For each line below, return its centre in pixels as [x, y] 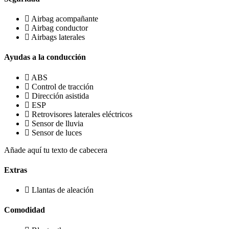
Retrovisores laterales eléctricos [82, 114]
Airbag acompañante [65, 19]
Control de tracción [63, 86]
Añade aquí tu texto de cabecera [56, 150]
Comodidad [25, 210]
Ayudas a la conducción [45, 57]
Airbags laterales [58, 37]
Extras [16, 170]
